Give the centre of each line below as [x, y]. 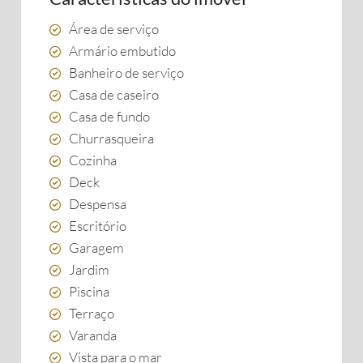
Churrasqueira [111, 138]
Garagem [96, 248]
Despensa [98, 204]
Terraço [92, 313]
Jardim [89, 269]
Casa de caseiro [114, 94]
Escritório [98, 226]
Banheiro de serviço [126, 73]
